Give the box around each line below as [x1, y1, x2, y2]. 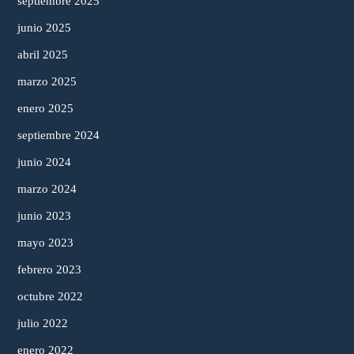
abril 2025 [17, 47, 68, 61]
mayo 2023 [17, 235, 73, 249]
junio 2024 [17, 155, 71, 168]
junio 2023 [17, 209, 71, 222]
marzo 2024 [17, 182, 77, 195]
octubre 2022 [17, 289, 83, 303]
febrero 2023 [17, 262, 81, 276]
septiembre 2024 [17, 128, 100, 141]
